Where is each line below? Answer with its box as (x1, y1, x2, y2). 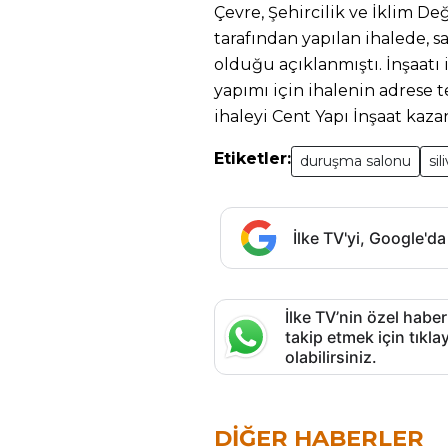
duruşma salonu (300, 152, 411, 170)
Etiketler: (214, 149, 291, 168)
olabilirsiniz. (285, 347, 377, 367)
